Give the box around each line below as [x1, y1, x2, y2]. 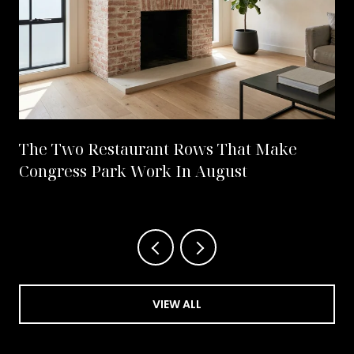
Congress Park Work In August [19, 160, 247, 182]
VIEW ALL [153, 296, 201, 312]
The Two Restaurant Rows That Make [19, 138, 297, 160]
